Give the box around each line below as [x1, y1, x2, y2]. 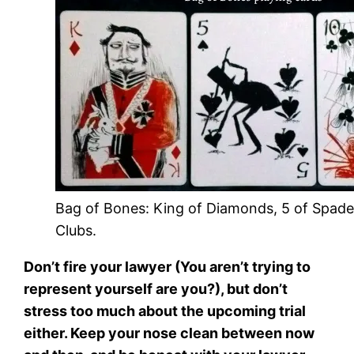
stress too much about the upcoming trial [24, 302, 307, 319]
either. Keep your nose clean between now [24, 324, 315, 341]
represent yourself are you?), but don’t [24, 280, 288, 297]
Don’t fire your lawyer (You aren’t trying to [24, 258, 311, 275]
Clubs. [55, 221, 97, 239]
